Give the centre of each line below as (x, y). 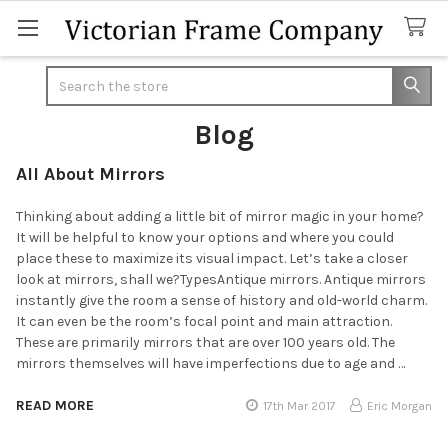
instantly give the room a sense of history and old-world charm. (221, 300)
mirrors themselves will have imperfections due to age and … (210, 363)
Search (69, 76)
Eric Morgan (399, 405)
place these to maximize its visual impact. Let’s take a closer (212, 258)
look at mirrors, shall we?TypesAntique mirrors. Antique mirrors (221, 279)
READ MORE (55, 405)
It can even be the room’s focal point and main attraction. (204, 321)
